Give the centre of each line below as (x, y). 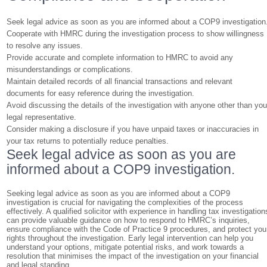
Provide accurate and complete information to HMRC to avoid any (120, 58)
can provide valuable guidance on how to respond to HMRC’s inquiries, (128, 220)
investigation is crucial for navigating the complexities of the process (125, 202)
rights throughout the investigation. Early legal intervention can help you (130, 238)
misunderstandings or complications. (70, 69)
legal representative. (42, 117)
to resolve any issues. (45, 46)
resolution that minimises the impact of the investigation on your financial (133, 256)
